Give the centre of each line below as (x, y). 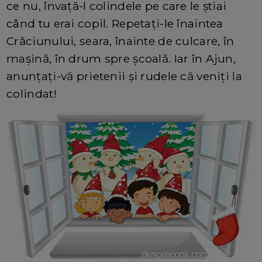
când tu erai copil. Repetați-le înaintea (115, 23)
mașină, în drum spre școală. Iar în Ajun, (121, 58)
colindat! (32, 93)
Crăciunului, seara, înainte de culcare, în (120, 41)
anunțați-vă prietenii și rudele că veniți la (124, 76)
